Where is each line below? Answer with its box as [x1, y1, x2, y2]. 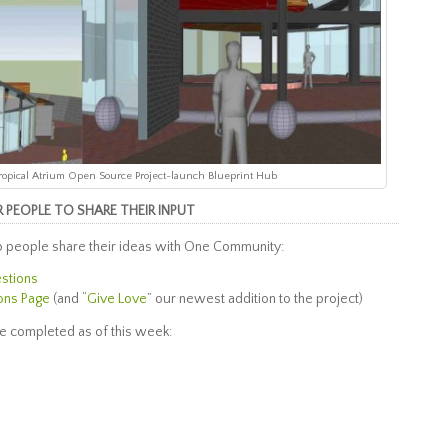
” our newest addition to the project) [147, 291, 363, 307]
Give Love [87, 291, 147, 307]
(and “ [50, 291, 87, 307]
